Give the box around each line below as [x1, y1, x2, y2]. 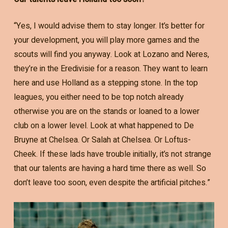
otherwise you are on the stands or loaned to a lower [13, 105, 199, 118]
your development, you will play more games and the [13, 34, 199, 47]
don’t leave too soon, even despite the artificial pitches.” [13, 177, 210, 189]
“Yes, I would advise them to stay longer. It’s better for [13, 20, 205, 33]
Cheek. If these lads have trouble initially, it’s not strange [13, 148, 211, 161]
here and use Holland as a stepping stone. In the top [13, 77, 198, 90]
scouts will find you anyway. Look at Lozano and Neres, [13, 48, 209, 61]
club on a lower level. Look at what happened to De [13, 120, 194, 132]
